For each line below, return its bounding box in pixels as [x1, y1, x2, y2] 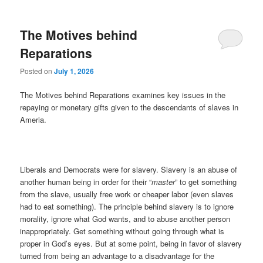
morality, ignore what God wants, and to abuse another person [20, 213, 231, 224]
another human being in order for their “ [20, 176, 152, 187]
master [151, 176, 176, 187]
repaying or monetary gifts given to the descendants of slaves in [20, 102, 239, 113]
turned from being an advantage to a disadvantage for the [20, 249, 215, 261]
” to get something [175, 176, 237, 187]
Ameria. [20, 114, 47, 126]
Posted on [20, 66, 55, 76]
